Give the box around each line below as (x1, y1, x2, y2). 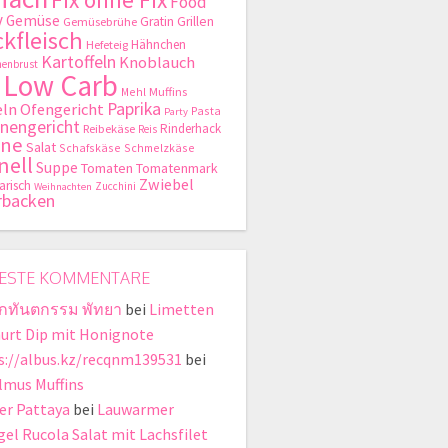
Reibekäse (83, 121, 135, 137)
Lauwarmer (97, 399, 174, 420)
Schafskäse (59, 140, 121, 156)
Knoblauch (119, 52, 195, 74)
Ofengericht (20, 99, 104, 121)
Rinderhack (160, 120, 221, 138)
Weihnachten (34, 180, 92, 194)
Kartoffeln (41, 50, 116, 74)
